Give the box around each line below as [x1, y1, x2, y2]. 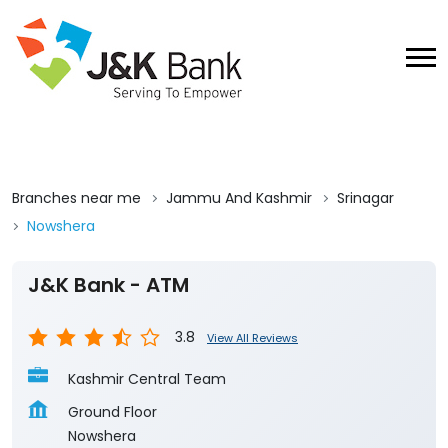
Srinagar [337, 319, 394, 340]
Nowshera [27, 347, 95, 368]
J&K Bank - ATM [28, 402, 189, 431]
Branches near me [12, 319, 141, 340]
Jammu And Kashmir [166, 319, 312, 340]
